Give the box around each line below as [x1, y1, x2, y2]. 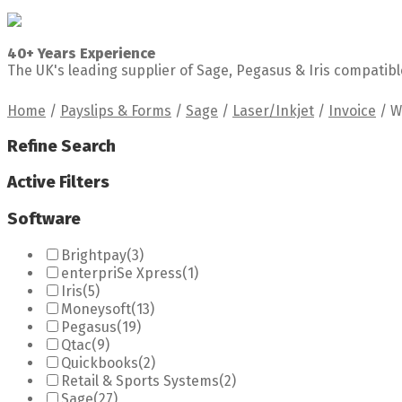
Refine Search [7, 135, 116, 156]
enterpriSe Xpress [61, 264, 182, 282]
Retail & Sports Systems [61, 371, 219, 389]
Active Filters [7, 172, 109, 193]
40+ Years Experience [7, 45, 155, 62]
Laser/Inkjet [232, 102, 314, 119]
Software [7, 209, 81, 230]
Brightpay [61, 246, 127, 264]
